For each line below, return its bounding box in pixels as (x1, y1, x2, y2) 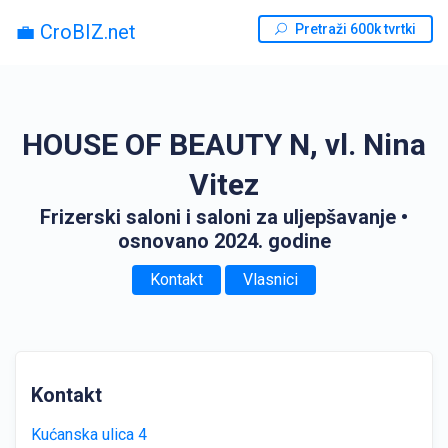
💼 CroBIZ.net (15, 19, 136, 44)
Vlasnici (243, 270, 298, 289)
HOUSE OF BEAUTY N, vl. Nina (22, 127, 426, 162)
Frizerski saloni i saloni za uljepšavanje (40, 205, 396, 229)
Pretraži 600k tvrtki (295, 21, 416, 37)
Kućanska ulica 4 (31, 425, 147, 444)
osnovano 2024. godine (117, 229, 331, 253)
